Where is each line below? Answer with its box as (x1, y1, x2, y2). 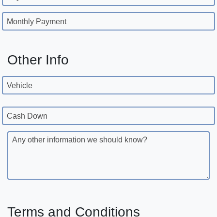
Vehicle (7, 81, 32, 90)
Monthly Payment (7, 17, 66, 26)
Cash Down (7, 112, 47, 121)
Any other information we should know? (12, 136, 147, 144)
